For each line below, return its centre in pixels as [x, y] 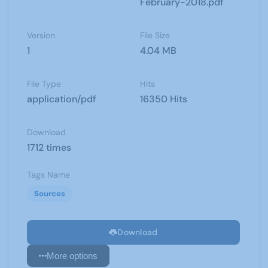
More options [72, 256]
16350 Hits [164, 99]
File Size [155, 35]
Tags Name [48, 175]
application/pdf [62, 99]
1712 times [49, 147]
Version [41, 35]
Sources [50, 194]
